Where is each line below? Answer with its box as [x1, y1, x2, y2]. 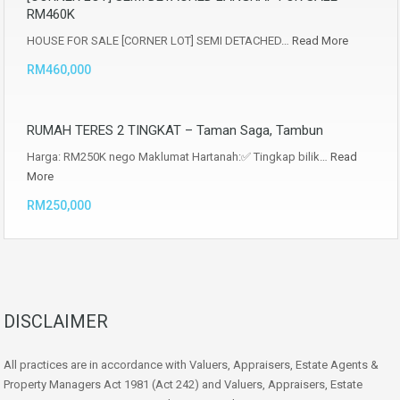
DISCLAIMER [4, 310, 108, 332]
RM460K [27, 5, 75, 22]
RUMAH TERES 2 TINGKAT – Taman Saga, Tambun [27, 121, 323, 138]
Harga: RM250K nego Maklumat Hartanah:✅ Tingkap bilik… [27, 149, 330, 163]
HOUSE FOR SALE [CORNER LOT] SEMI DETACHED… [27, 33, 292, 47]
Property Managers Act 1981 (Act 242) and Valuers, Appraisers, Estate [4, 377, 362, 391]
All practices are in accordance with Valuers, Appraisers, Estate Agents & [4, 357, 379, 371]
